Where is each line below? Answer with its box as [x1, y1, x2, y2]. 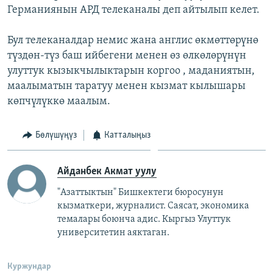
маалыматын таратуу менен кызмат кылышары [7, 80, 246, 93]
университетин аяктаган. [57, 227, 169, 238]
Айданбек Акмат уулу [57, 165, 157, 177]
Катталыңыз [104, 130, 151, 141]
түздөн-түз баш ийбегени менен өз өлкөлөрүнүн [7, 50, 246, 62]
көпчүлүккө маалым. [7, 96, 110, 108]
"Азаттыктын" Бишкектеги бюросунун [57, 187, 224, 197]
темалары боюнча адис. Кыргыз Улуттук [57, 214, 231, 224]
